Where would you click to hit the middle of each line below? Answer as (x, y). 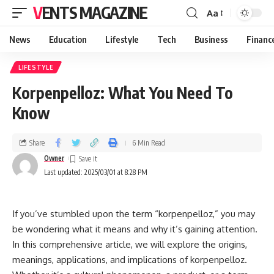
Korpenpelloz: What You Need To (123, 93)
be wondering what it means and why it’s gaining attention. (135, 229)
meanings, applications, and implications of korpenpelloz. (130, 260)
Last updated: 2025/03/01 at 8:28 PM (96, 172)
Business (211, 39)
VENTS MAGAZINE (94, 13)
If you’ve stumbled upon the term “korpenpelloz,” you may (134, 214)
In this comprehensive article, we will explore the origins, (130, 244)
